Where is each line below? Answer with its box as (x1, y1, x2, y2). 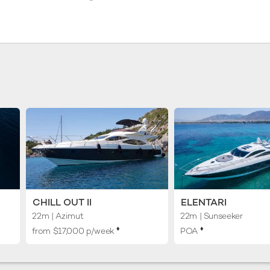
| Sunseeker (196, 210, 243, 221)
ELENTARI (180, 195, 227, 209)
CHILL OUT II (33, 195, 92, 209)
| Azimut (49, 210, 84, 221)
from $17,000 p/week (32, 225, 117, 236)
